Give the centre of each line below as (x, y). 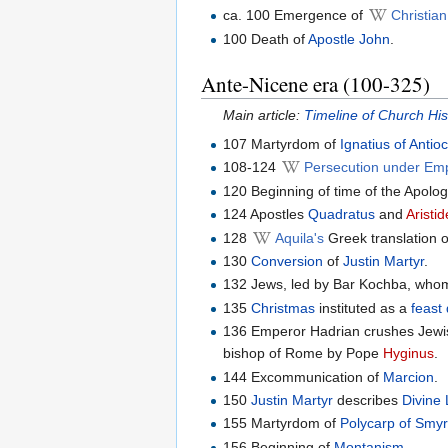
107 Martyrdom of (282, 144)
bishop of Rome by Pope (303, 353)
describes (368, 399)
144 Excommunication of (303, 376)
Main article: (264, 115)
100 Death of (266, 38)
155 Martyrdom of (282, 423)
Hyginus (409, 353)
